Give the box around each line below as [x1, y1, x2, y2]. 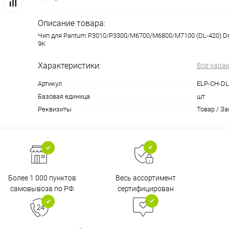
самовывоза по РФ [10, 184, 74, 193]
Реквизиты [38, 105, 72, 113]
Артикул [38, 80, 62, 87]
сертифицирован [118, 185, 174, 193]
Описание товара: [38, 18, 105, 28]
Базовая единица [38, 93, 90, 100]
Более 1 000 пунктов [8, 173, 76, 182]
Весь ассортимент [116, 174, 176, 182]
